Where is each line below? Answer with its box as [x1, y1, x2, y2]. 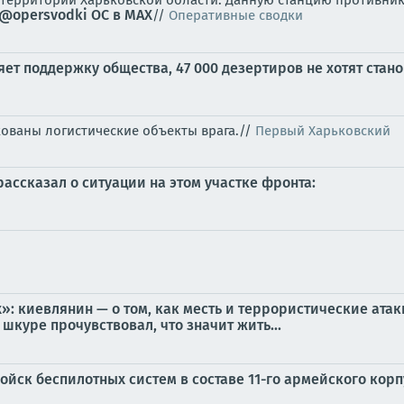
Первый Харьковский [255, 123, 390, 139]
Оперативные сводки [169, 7, 303, 23]
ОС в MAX [91, 6, 152, 23]
